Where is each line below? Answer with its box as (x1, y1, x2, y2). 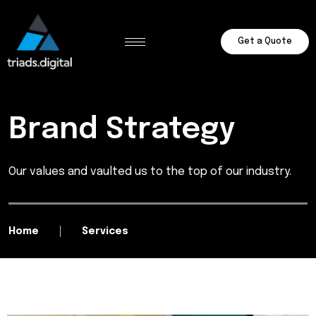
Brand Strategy (8, 115, 235, 145)
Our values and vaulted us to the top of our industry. (8, 166, 291, 178)
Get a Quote (238, 37, 292, 47)
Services (82, 226, 128, 236)
